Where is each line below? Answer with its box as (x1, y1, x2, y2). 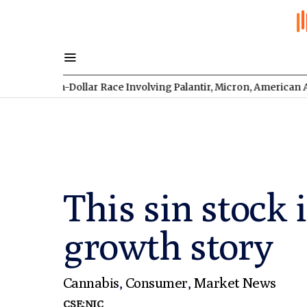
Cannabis (63, 274, 119, 291)
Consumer (125, 274, 188, 291)
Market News (193, 274, 276, 291)
